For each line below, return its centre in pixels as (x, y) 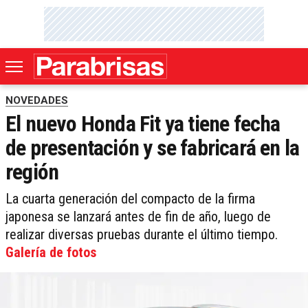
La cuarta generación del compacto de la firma (130, 199)
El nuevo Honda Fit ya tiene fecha (143, 124)
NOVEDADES (37, 101)
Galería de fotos (51, 253)
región (32, 172)
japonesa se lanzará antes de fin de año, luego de (138, 217)
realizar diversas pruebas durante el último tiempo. (142, 235)
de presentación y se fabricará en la (153, 148)
